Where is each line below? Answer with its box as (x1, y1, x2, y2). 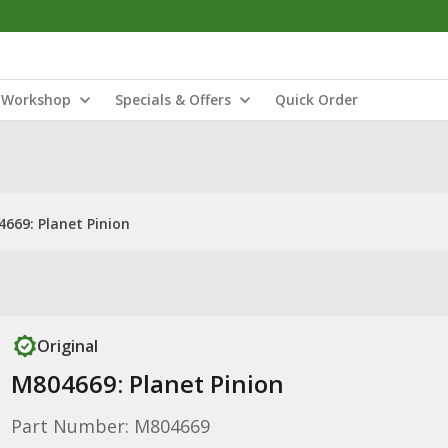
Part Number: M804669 (10, 414, 210, 438)
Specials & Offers (115, 90, 231, 109)
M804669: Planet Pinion (10, 367, 284, 400)
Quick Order (275, 90, 358, 109)
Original (36, 335, 98, 357)
